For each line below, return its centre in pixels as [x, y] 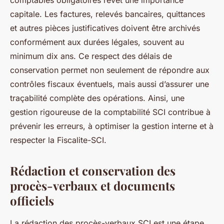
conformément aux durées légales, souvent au [97, 42]
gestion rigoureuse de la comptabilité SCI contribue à [110, 112]
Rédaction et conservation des [93, 170]
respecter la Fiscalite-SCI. [58, 140]
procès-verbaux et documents [92, 185]
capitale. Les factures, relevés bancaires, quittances [107, 14]
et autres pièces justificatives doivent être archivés [105, 28]
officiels [32, 200]
